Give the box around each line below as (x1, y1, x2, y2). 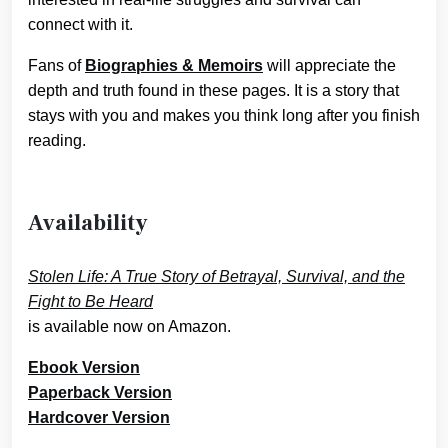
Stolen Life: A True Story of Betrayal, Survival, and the (28, 268, 405, 286)
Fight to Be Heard (28, 293, 153, 311)
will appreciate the (263, 56, 396, 74)
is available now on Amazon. (28, 318, 231, 336)
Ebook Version (28, 359, 140, 377)
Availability (28, 208, 148, 237)
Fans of (28, 56, 85, 74)
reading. (28, 131, 86, 149)
